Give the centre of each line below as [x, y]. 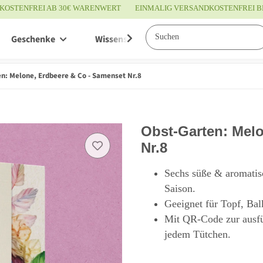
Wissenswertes [125, 40]
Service [210, 40]
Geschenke [33, 40]
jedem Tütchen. [198, 234]
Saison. [180, 188]
